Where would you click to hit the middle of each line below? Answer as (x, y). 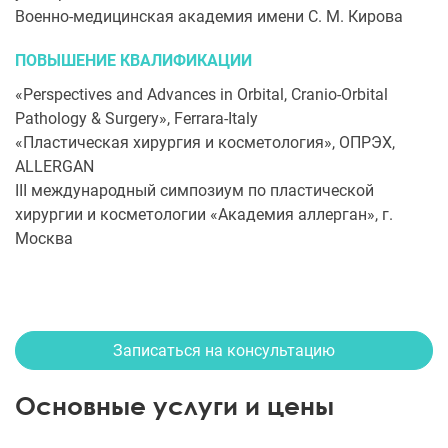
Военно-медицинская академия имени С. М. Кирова (209, 16)
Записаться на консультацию (224, 350)
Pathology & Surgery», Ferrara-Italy (136, 118)
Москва (44, 238)
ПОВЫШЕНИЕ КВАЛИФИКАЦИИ (133, 60)
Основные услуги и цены (174, 405)
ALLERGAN (54, 166)
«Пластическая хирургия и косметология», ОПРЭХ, (205, 142)
